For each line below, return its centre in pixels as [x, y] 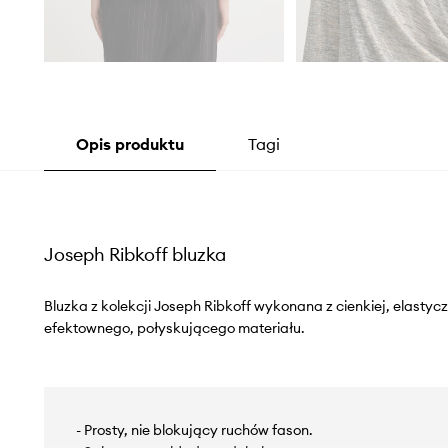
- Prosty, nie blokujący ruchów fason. [194, 430]
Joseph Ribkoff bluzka [134, 255]
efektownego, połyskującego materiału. [174, 328]
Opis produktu [129, 144]
